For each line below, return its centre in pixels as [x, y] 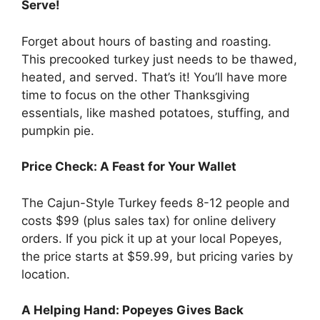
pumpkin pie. [58, 130]
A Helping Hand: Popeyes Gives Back [132, 310]
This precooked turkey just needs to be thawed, [159, 59]
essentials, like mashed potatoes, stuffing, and [156, 112]
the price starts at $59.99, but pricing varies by [157, 256]
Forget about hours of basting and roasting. [146, 41]
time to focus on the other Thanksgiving [135, 95]
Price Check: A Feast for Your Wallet [129, 167]
